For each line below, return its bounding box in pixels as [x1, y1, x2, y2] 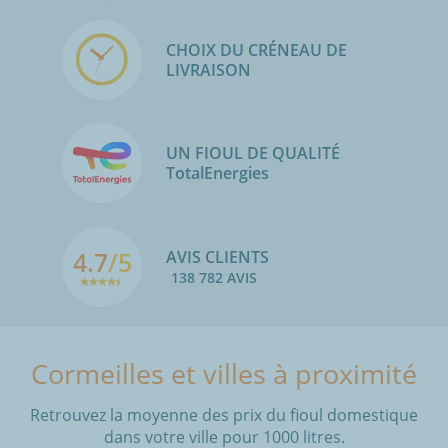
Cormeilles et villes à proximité [31, 354, 417, 392]
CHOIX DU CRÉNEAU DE [166, 38, 347, 61]
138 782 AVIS [171, 267, 257, 287]
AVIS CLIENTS [166, 245, 269, 268]
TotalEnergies [166, 162, 281, 185]
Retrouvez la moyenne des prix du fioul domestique [30, 403, 418, 426]
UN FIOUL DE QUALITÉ [166, 142, 340, 165]
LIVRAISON [166, 58, 251, 81]
